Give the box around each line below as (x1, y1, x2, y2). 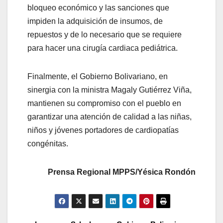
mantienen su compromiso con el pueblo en (27, 99, 181, 108)
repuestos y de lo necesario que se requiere (27, 30, 182, 39)
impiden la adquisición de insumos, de (27, 17, 163, 26)
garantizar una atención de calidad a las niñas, (27, 112, 192, 121)
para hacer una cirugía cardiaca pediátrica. (27, 44, 178, 53)
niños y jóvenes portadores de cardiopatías (27, 126, 179, 135)
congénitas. (27, 139, 68, 148)
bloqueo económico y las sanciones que (27, 3, 169, 12)
